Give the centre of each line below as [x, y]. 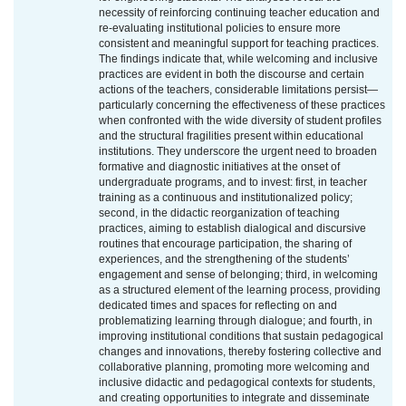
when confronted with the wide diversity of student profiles [240, 121]
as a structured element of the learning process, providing [240, 290]
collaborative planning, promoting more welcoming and [234, 367]
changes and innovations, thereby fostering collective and [240, 352]
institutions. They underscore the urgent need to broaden [238, 152]
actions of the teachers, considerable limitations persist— [238, 90]
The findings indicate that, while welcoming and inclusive [238, 59]
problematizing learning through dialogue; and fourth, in [236, 321]
